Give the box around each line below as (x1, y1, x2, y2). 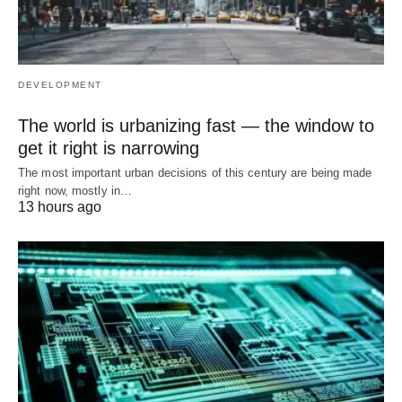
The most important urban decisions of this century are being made (18, 165, 372, 179)
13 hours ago (18, 198, 101, 214)
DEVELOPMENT (18, 79, 102, 90)
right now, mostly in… (18, 183, 133, 197)
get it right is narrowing (18, 137, 199, 158)
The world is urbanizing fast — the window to (18, 115, 374, 135)
